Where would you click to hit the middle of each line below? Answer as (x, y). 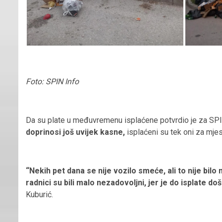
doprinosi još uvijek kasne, (75, 132)
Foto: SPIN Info (52, 81)
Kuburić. (39, 194)
